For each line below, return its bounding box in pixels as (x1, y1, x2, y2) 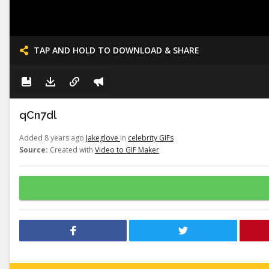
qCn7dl (19, 109, 56, 121)
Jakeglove (86, 133, 120, 143)
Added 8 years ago (19, 133, 86, 143)
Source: (19, 145, 48, 155)
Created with (48, 145, 95, 155)
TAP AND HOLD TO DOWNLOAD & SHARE (34, 44, 199, 56)
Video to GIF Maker (95, 145, 159, 155)
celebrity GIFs (128, 133, 174, 143)
